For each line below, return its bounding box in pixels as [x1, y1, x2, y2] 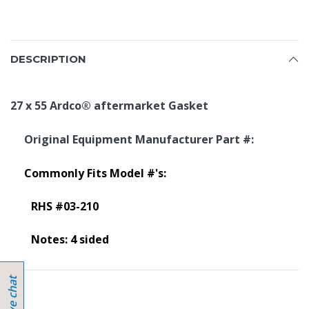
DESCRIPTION [10, 52, 86, 66]
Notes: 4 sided [31, 232, 109, 247]
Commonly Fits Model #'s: [24, 166, 169, 181]
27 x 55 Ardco [10, 98, 81, 113]
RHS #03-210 [31, 199, 99, 214]
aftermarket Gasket [94, 98, 208, 113]
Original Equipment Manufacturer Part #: [24, 132, 254, 147]
